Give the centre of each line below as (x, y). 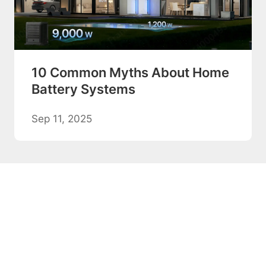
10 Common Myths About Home (130, 73)
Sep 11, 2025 (61, 119)
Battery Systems (83, 89)
